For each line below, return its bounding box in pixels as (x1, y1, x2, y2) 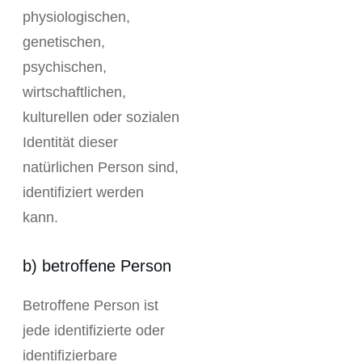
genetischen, (23, 34, 105, 50)
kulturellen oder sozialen (23, 109, 179, 125)
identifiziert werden (23, 184, 144, 200)
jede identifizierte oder (23, 322, 165, 339)
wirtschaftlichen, (23, 84, 126, 100)
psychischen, (23, 59, 107, 75)
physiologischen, (23, 9, 130, 25)
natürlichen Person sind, (23, 159, 179, 175)
